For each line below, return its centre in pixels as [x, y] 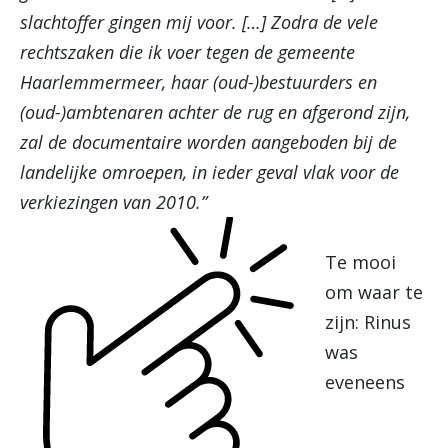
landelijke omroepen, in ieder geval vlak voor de [209, 172]
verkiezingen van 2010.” [113, 202]
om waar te [374, 292]
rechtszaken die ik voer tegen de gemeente [187, 52]
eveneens [365, 382]
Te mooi [360, 262]
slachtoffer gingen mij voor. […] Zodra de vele [199, 22]
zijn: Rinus [368, 322]
